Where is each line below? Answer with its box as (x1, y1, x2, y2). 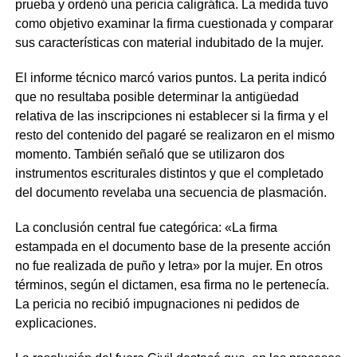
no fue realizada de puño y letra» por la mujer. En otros (14, 258, 323, 273)
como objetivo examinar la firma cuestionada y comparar (14, 16, 333, 30)
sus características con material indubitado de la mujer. (14, 35, 324, 49)
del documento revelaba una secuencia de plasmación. (14, 185, 327, 199)
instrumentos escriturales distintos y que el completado (14, 166, 324, 180)
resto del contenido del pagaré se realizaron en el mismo (14, 127, 335, 142)
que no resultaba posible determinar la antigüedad (14, 89, 299, 104)
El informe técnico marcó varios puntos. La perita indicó (14, 70, 327, 84)
